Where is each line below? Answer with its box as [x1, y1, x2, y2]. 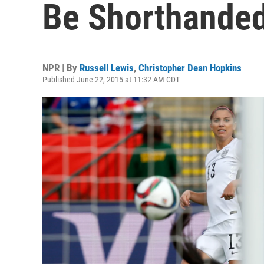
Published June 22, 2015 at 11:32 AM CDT [42, 75, 180, 84]
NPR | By [42, 62, 80, 74]
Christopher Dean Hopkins [138, 62, 242, 74]
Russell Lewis [80, 62, 134, 74]
